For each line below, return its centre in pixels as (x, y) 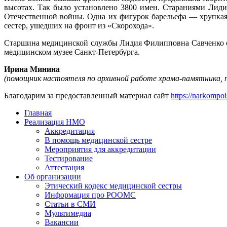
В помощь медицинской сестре (98, 140)
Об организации (53, 177)
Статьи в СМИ (70, 204)
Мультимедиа (68, 213)
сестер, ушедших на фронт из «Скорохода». (80, 26)
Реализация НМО (55, 122)
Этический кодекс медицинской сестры (113, 186)
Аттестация (64, 168)
